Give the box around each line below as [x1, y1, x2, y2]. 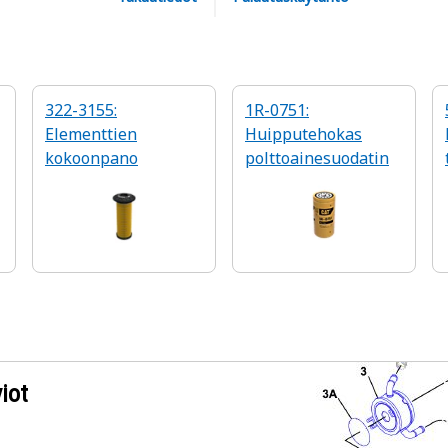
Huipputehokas [245, 123, 362, 145]
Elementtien [45, 123, 137, 145]
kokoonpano [45, 147, 138, 169]
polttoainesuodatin [245, 147, 389, 169]
